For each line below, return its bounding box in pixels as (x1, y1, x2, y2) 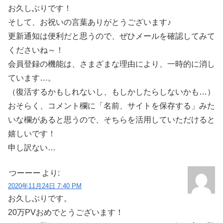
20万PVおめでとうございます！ (8, 208, 123, 217)
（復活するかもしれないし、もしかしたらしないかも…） (8, 88, 215, 97)
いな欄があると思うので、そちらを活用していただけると (8, 115, 215, 124)
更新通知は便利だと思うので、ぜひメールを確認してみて (8, 32, 215, 41)
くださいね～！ (8, 46, 64, 55)
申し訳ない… (8, 143, 56, 152)
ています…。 (8, 74, 56, 83)
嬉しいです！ (8, 129, 56, 138)
